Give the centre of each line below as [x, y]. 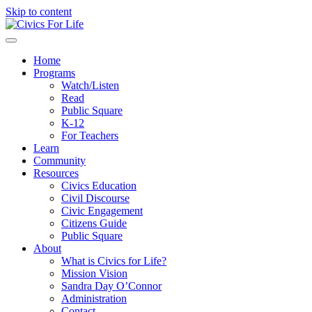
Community [60, 161]
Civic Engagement [102, 211]
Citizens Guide [94, 223]
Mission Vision [94, 273]
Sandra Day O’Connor [111, 286]
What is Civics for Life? [114, 261]
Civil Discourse [95, 198]
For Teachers [90, 135]
